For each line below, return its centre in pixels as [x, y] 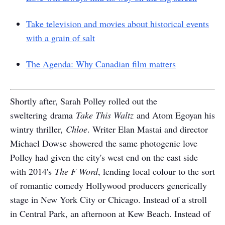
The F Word [76, 171]
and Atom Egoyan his [176, 115]
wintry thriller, [36, 129]
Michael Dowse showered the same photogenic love [104, 143]
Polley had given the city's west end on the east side [104, 157]
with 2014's [32, 171]
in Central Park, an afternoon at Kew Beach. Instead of [110, 213]
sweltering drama [43, 115]
